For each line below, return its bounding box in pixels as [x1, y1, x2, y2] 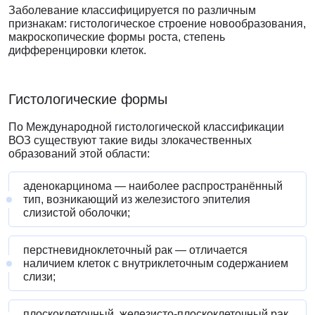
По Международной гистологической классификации [8, 121, 284, 134]
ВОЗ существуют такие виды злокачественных [8, 134, 252, 147]
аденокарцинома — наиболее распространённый [23, 180, 283, 193]
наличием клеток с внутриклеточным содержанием [23, 257, 288, 270]
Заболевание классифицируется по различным [8, 4, 256, 17]
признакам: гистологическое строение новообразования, [8, 18, 306, 30]
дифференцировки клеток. [8, 44, 146, 57]
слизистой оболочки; [23, 207, 130, 219]
